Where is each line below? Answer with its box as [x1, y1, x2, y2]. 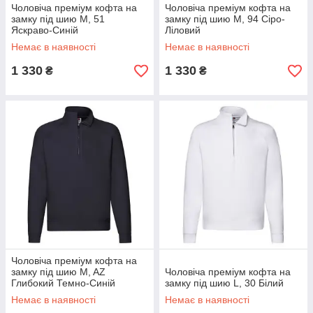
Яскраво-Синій [11, 24, 78, 36]
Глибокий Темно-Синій [11, 277, 115, 289]
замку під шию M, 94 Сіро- [165, 13, 285, 24]
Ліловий [165, 24, 201, 36]
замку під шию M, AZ [11, 266, 105, 277]
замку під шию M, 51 [11, 13, 105, 24]
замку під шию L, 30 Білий [165, 277, 284, 289]
